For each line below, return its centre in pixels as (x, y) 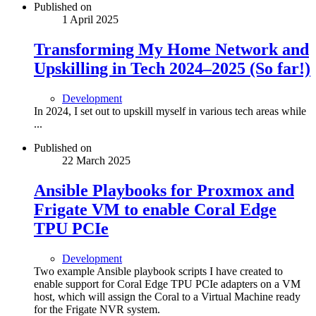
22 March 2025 (96, 161)
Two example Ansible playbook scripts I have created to (158, 271)
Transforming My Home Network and (171, 50)
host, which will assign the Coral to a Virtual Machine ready (167, 296)
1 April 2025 (90, 20)
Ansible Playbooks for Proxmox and (164, 190)
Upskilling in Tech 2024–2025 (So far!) (172, 69)
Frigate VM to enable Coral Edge (155, 209)
